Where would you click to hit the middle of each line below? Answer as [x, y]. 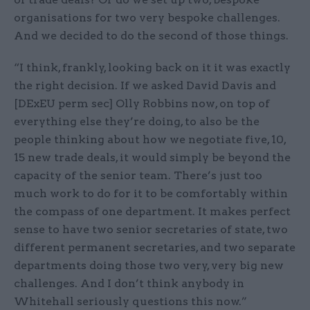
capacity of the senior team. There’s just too [138, 176]
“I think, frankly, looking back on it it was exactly [152, 68]
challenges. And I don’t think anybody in [129, 284]
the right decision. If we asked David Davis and [145, 86]
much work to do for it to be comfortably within [151, 194]
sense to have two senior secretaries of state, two [151, 230]
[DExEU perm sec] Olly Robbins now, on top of [142, 104]
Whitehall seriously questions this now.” [130, 302]
